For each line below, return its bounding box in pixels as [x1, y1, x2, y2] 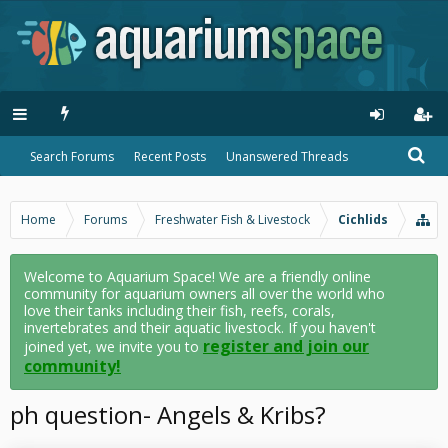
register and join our [203, 335, 369, 357]
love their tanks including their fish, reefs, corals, [24, 301, 335, 320]
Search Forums [30, 148, 114, 165]
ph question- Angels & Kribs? [10, 398, 326, 431]
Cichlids [338, 211, 388, 228]
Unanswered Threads [226, 148, 348, 165]
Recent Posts [134, 148, 206, 165]
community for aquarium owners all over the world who [24, 284, 385, 303]
